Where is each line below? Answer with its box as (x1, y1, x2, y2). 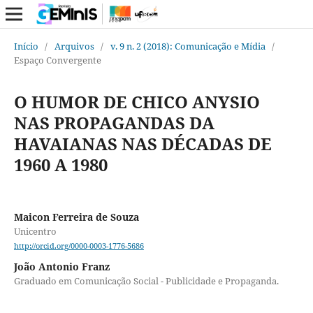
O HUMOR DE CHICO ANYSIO (13, 89, 260, 113)
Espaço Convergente (13, 53, 101, 66)
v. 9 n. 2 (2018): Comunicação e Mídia (110, 39, 265, 52)
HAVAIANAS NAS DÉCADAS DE (13, 131, 272, 155)
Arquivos (54, 39, 94, 52)
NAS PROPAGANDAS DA (13, 110, 214, 134)
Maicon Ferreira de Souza (13, 210, 139, 224)
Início (13, 39, 38, 52)
